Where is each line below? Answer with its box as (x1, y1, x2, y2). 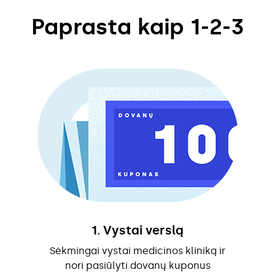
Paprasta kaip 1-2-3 (31, 13, 244, 40)
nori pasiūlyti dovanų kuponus (64, 259, 211, 271)
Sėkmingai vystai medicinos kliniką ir (50, 244, 225, 257)
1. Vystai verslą (91, 222, 184, 238)
